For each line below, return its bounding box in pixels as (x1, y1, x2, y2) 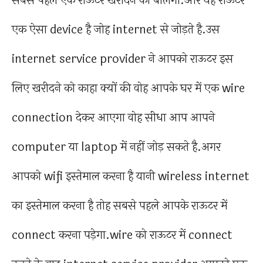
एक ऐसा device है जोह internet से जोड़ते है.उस (12, 21, 220, 39)
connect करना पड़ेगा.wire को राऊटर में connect (12, 226, 232, 245)
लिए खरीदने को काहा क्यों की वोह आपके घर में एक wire (12, 79, 245, 98)
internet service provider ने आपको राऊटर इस (12, 50, 233, 69)
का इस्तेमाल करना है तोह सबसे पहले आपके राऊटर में (12, 197, 227, 215)
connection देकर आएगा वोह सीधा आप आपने (12, 109, 215, 127)
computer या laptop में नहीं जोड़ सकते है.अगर (12, 138, 221, 157)
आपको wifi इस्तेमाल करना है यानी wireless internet (12, 167, 249, 186)
